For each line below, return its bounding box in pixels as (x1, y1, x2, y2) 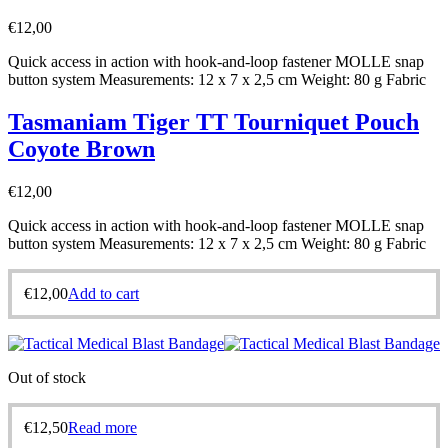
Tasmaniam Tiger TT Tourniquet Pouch (8, 108, 419, 135)
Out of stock (8, 368, 86, 386)
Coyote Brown (8, 135, 155, 162)
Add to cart (68, 284, 139, 302)
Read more (68, 418, 137, 436)
